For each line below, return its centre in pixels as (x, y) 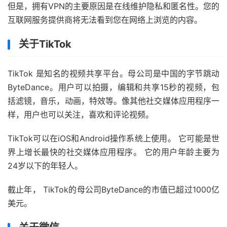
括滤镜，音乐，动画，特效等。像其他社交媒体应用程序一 (113, 101)
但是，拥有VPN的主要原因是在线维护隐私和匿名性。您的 (113, 6)
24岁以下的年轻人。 (45, 166)
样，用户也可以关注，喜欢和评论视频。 (81, 115)
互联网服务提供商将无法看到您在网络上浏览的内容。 (105, 20)
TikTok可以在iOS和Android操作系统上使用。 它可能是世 (113, 138)
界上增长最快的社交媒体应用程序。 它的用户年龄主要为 (113, 152)
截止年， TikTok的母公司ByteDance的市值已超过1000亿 (113, 190)
